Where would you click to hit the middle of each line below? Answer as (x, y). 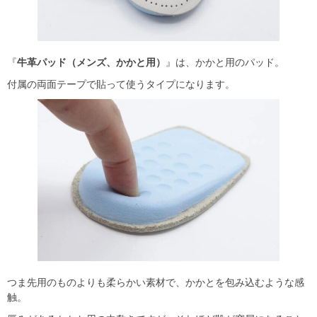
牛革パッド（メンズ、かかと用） (91, 63)
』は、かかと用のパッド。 (225, 63)
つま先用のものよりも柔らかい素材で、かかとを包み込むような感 (156, 282)
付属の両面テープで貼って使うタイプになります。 (121, 85)
